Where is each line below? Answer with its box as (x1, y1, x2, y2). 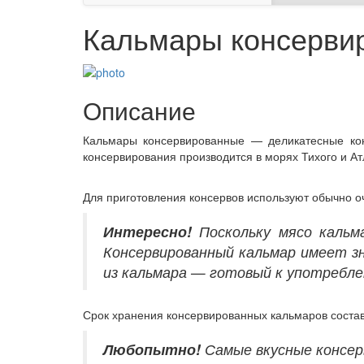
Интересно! (103, 220, 192, 241)
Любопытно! (103, 338, 201, 359)
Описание (83, 92, 196, 128)
